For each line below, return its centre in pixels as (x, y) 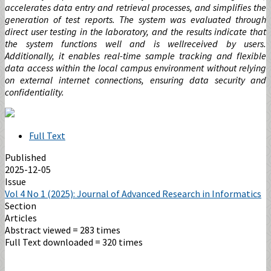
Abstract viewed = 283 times (63, 230)
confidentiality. (34, 92)
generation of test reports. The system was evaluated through (135, 20)
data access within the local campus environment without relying (135, 68)
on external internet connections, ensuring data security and (135, 80)
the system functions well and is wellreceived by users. (135, 44)
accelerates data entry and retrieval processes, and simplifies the (135, 8)
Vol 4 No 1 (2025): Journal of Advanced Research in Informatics (133, 194)
